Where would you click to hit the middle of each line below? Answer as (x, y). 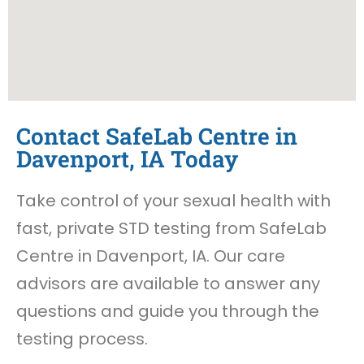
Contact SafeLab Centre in (157, 136)
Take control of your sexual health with (173, 200)
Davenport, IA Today (127, 158)
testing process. (82, 338)
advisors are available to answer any (168, 283)
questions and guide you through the (168, 311)
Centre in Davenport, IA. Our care (151, 256)
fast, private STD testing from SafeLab (171, 228)
